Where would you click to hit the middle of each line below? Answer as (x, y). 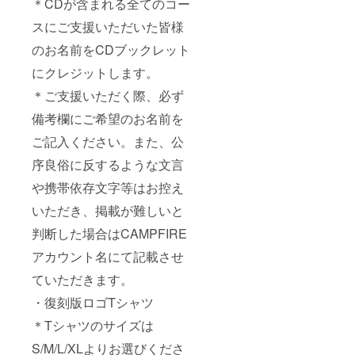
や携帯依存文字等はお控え (108, 187)
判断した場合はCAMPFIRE (109, 233)
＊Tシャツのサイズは (93, 325)
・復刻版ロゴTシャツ (93, 302)
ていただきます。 (82, 279)
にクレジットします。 (95, 72)
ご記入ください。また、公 (108, 141)
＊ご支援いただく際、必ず (108, 95)
